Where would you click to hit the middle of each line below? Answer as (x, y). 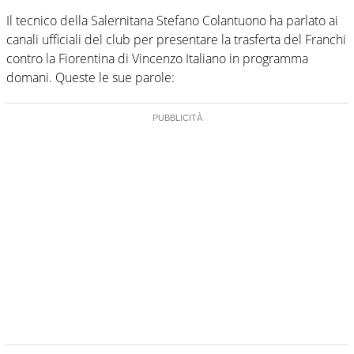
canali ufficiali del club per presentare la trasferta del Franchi (176, 39)
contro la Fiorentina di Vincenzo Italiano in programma (157, 58)
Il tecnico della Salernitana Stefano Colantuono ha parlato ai (172, 20)
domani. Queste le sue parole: (90, 77)
